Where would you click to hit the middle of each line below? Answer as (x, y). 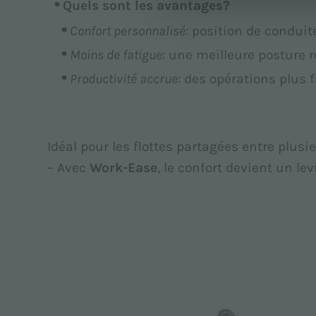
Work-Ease (124, 167)
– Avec (69, 167)
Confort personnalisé (128, 30)
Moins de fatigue (116, 54)
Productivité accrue (124, 78)
